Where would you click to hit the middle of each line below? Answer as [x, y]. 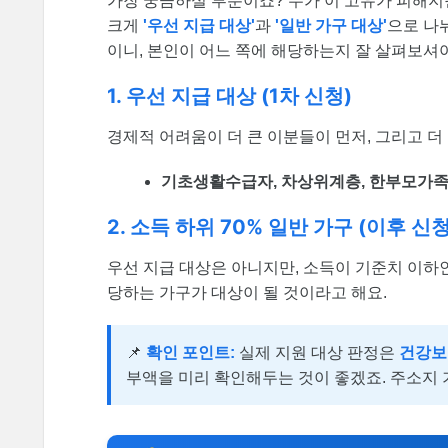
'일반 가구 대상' [331, 26]
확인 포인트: [190, 352]
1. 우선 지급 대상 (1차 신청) [229, 96]
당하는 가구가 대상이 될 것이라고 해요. [247, 292]
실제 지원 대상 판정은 [317, 352]
